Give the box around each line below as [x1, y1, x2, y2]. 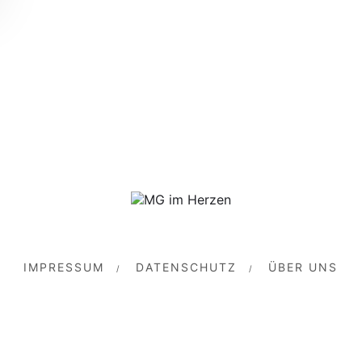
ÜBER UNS [268, 260, 339, 275]
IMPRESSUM [23, 260, 105, 275]
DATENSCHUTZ [136, 260, 238, 275]
